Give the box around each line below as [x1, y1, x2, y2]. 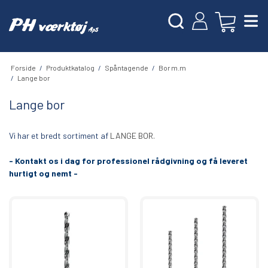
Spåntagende [104, 63, 148, 72]
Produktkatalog [45, 63, 95, 72]
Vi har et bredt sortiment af [9, 130, 110, 141]
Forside [10, 63, 36, 72]
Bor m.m [158, 63, 186, 72]
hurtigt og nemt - [9, 168, 78, 179]
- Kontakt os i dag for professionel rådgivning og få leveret [9, 156, 248, 166]
